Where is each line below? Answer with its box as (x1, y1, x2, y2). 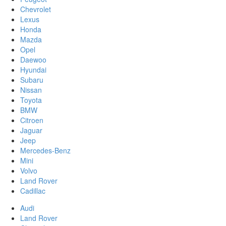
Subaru (20, 75, 43, 85)
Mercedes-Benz (20, 145, 71, 156)
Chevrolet (20, 4, 51, 15)
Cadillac (20, 186, 45, 196)
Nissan (20, 85, 42, 95)
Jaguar (20, 125, 42, 136)
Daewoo (20, 54, 46, 65)
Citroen (20, 115, 43, 126)
